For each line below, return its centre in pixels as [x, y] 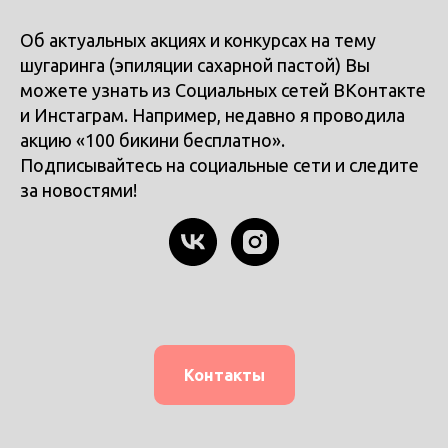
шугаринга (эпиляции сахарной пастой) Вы [195, 65]
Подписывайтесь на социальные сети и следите [219, 165]
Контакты [224, 374]
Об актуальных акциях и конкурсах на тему [198, 40]
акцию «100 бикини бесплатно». [152, 140]
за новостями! [78, 190]
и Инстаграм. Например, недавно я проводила [212, 115]
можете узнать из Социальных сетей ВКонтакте [223, 90]
